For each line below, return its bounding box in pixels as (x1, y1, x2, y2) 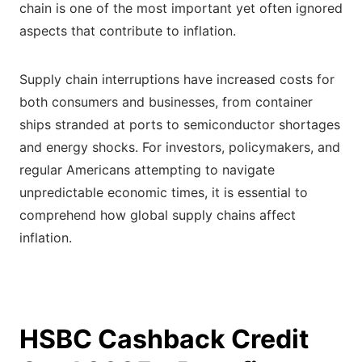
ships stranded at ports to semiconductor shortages (19, 116, 340, 133)
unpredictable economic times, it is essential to (19, 184, 308, 201)
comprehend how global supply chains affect (19, 207, 296, 224)
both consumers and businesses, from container (19, 94, 313, 111)
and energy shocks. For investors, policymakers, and (19, 139, 340, 156)
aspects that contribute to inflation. (19, 23, 236, 40)
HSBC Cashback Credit (19, 323, 309, 356)
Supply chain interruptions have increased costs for (19, 71, 335, 88)
